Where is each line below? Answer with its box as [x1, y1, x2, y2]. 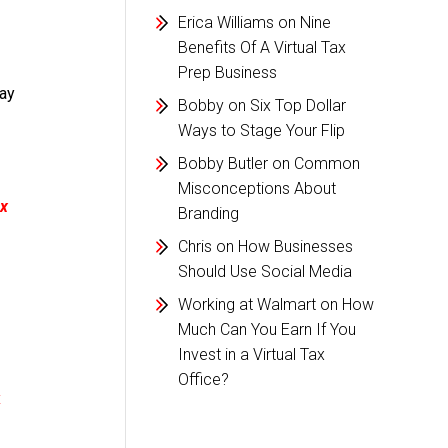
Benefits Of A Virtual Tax [177, 38, 346, 57]
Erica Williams [177, 13, 274, 32]
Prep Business [177, 63, 277, 82]
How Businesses [237, 237, 353, 256]
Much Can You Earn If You [177, 320, 356, 339]
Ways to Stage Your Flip [177, 121, 345, 140]
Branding [177, 204, 239, 223]
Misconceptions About [177, 179, 336, 198]
